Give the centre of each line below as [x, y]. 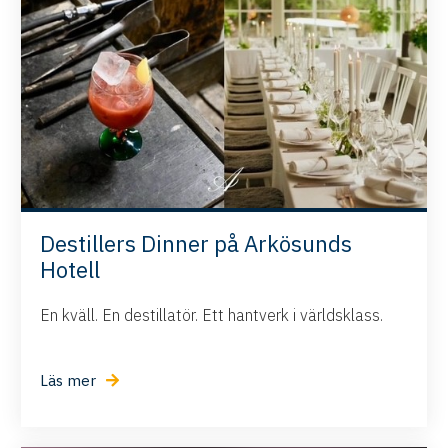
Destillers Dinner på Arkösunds [196, 244]
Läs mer [68, 381]
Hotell [70, 270]
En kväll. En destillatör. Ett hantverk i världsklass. [212, 315]
